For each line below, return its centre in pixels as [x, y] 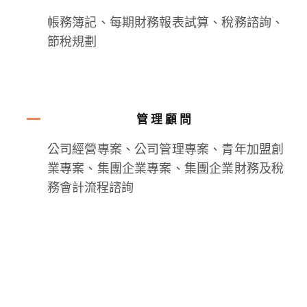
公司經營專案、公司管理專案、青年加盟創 [165, 149]
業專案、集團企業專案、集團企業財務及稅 [165, 169]
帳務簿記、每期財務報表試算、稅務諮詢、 [165, 23]
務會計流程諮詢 [90, 188]
